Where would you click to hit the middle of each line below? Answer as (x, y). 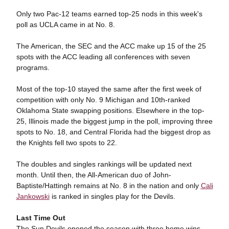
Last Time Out (41, 218)
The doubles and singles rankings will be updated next (104, 164)
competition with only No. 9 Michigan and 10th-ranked (103, 100)
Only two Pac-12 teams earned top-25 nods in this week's (109, 14)
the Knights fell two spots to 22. (66, 143)
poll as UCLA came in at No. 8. (65, 25)
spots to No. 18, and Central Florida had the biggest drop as (113, 132)
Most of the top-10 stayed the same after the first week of (109, 89)
